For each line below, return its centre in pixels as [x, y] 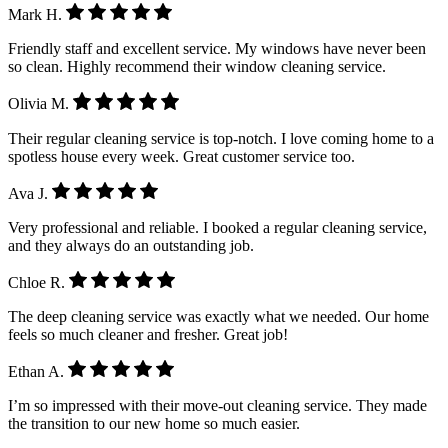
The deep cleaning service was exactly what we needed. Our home [218, 316]
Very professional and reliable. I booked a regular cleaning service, [217, 227]
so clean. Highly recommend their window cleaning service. [197, 67]
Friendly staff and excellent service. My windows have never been [217, 49]
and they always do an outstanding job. [131, 245]
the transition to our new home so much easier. [154, 424]
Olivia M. [40, 104]
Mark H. [37, 15]
